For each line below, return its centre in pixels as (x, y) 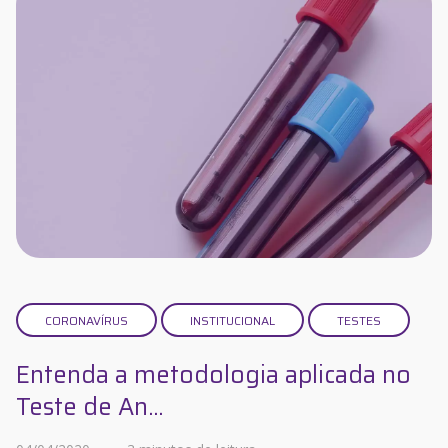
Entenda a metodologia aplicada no (213, 375)
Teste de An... (89, 407)
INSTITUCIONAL (232, 321)
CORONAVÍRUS (86, 321)
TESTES (359, 321)
